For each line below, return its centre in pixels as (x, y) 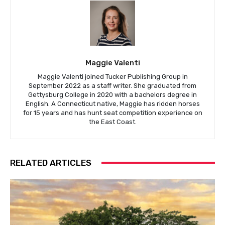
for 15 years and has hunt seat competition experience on (113, 113)
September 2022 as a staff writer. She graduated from (113, 85)
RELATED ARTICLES (51, 162)
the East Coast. (113, 122)
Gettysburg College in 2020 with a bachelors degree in (113, 94)
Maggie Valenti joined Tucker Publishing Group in (113, 76)
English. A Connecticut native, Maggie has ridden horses (113, 103)
